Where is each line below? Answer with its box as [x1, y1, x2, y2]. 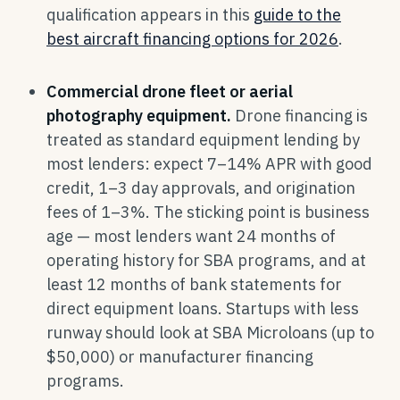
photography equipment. [46, 105, 231, 126]
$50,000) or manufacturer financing [46, 346, 313, 367]
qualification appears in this [46, 4, 254, 25]
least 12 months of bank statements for [46, 274, 342, 295]
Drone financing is [231, 105, 368, 126]
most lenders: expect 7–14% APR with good [46, 154, 372, 174]
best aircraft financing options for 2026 [46, 29, 338, 49]
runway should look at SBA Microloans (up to [46, 322, 374, 343]
